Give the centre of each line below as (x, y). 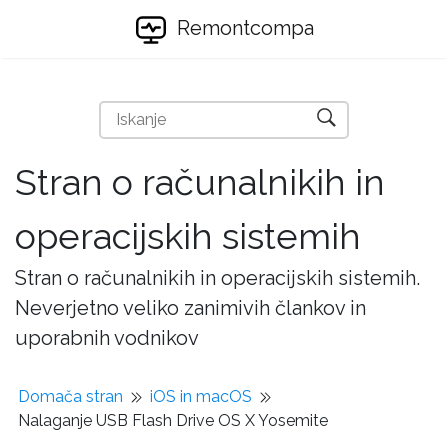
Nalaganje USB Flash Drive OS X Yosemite (173, 420)
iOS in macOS (201, 396)
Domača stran (70, 396)
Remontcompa (242, 28)
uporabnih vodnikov (107, 338)
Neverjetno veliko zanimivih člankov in (190, 308)
